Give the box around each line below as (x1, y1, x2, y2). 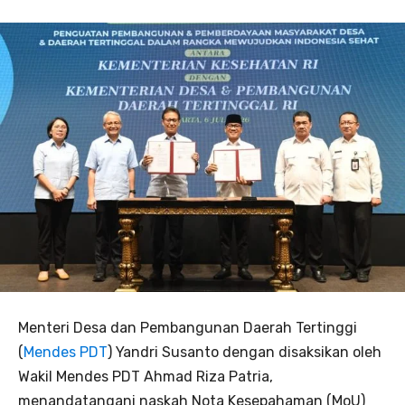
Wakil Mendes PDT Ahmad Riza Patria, (18, 368, 273, 386)
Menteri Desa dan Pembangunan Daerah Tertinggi (18, 319, 357, 337)
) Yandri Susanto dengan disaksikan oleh (108, 344, 381, 362)
